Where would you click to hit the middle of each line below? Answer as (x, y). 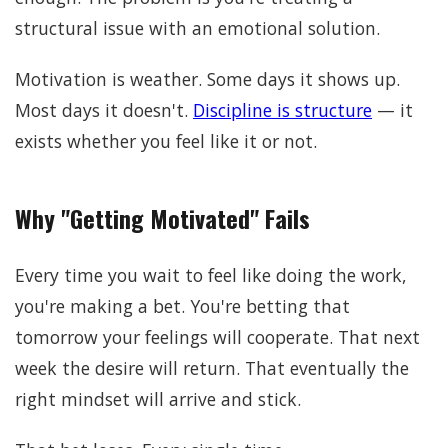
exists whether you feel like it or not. (166, 140)
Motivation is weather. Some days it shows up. (207, 78)
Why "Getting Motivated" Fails (162, 217)
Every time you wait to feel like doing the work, (211, 274)
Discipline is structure (282, 109)
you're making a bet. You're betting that (182, 305)
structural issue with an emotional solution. (197, 27)
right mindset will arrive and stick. (158, 398)
